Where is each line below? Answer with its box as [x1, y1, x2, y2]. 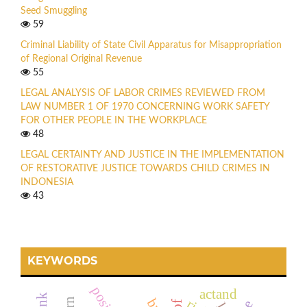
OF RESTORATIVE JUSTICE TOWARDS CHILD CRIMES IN [21, 163, 270, 173]
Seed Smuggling [21, 5, 87, 16]
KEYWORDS [27, 254, 97, 267]
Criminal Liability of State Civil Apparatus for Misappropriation [21, 40, 282, 50]
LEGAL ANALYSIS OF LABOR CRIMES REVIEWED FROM [21, 88, 265, 98]
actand [199, 286, 237, 302]
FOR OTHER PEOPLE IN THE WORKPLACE [21, 115, 207, 125]
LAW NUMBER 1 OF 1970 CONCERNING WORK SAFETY [21, 101, 269, 112]
